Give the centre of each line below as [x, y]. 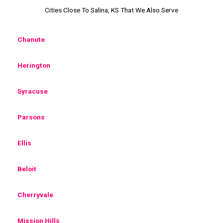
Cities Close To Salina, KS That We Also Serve [111, 10]
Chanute [31, 39]
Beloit [27, 168]
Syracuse [33, 91]
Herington [34, 65]
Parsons [31, 117]
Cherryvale [35, 194]
